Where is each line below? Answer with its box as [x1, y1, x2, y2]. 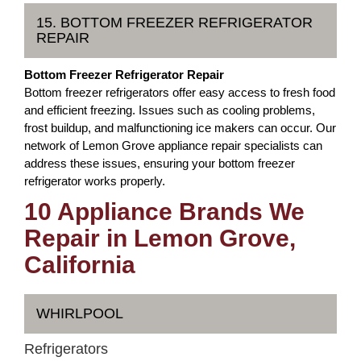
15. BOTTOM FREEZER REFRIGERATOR [36, 14, 313, 31]
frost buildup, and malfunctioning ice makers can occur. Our [24, 120, 336, 135]
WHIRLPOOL [36, 305, 123, 322]
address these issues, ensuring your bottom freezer [24, 156, 295, 170]
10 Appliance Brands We [24, 197, 305, 225]
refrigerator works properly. [24, 173, 165, 188]
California [24, 251, 135, 278]
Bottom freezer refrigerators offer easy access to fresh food [24, 85, 335, 99]
